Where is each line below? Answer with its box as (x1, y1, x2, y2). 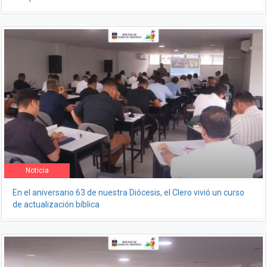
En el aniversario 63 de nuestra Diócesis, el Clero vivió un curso (13, 188, 244, 197)
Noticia (25, 166, 49, 175)
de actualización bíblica (13, 200, 100, 209)
